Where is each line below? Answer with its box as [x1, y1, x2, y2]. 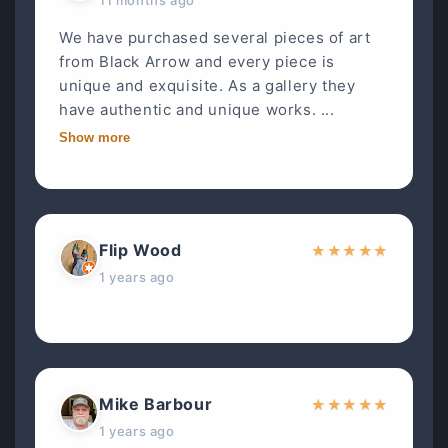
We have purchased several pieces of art [59, 27, 371, 47]
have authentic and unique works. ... [59, 99, 335, 119]
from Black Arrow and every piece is [59, 51, 336, 71]
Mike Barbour [99, 393, 213, 414]
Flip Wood [99, 239, 182, 260]
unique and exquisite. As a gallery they [59, 75, 356, 95]
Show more [59, 129, 130, 145]
